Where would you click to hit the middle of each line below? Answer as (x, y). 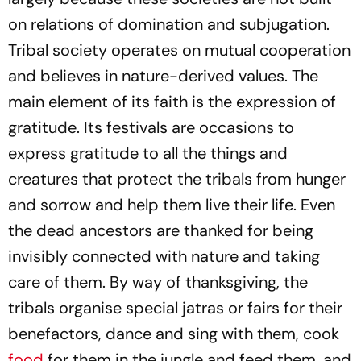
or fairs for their (283, 308)
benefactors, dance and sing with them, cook (174, 334)
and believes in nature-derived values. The (163, 76)
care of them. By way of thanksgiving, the (158, 282)
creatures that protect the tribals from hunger (177, 179)
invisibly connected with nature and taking (164, 256)
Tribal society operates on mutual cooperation (179, 50)
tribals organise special (95, 308)
